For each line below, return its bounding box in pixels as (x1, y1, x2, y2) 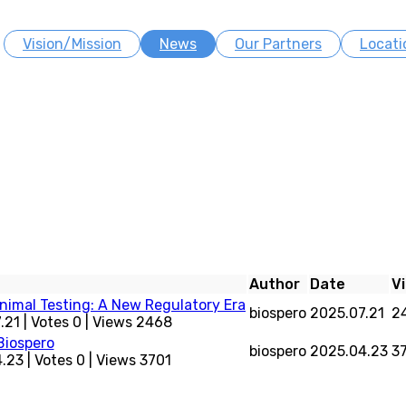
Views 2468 (92, 314, 172, 331)
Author (249, 275, 300, 293)
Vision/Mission (23, 35, 121, 53)
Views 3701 (96, 352, 171, 369)
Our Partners (235, 35, 322, 53)
